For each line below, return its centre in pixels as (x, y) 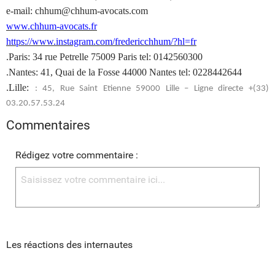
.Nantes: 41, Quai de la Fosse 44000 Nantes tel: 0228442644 (124, 72)
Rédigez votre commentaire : (77, 155)
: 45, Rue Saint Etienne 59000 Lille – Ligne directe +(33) (152, 88)
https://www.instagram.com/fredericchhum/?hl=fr (101, 41)
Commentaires (48, 125)
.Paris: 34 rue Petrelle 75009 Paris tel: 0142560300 (104, 56)
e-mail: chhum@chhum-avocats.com (77, 10)
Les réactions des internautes (69, 244)
